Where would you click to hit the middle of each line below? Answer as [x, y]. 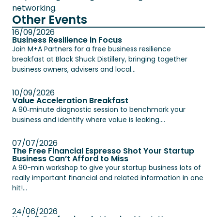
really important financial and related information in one [108, 178]
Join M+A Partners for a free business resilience [92, 49]
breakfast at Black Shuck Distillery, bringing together [100, 59]
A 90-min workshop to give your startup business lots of [107, 167]
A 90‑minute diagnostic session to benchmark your [99, 109]
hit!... [20, 188]
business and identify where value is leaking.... [89, 119]
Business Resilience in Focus [67, 40]
